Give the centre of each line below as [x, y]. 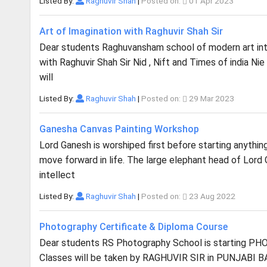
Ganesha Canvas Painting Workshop [119, 129]
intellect [57, 175]
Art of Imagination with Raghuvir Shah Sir [131, 31]
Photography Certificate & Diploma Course [133, 227]
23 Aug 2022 [211, 196]
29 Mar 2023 [210, 98]
